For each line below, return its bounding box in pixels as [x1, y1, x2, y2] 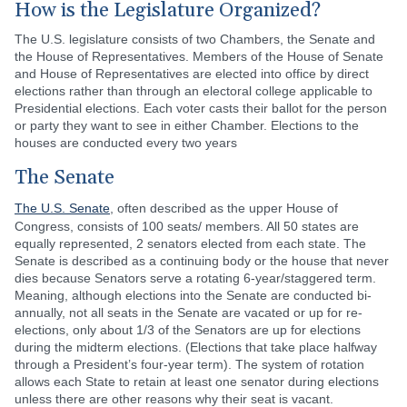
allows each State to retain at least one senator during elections [15, 374, 379, 389]
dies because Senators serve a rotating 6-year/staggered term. [15, 271, 376, 285]
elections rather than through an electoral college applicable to [15, 84, 372, 98]
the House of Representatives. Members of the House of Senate [15, 49, 383, 64]
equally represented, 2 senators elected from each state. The [15, 236, 366, 251]
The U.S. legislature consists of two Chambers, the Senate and [15, 32, 375, 46]
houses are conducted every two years [15, 135, 237, 150]
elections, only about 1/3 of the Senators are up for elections [15, 323, 361, 337]
